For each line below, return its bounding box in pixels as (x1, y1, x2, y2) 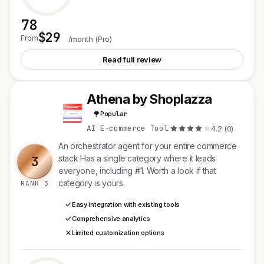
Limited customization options (72, 229, 165, 237)
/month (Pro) (68, 34, 112, 44)
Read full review (102, 55, 162, 64)
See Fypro (152, 32, 195, 42)
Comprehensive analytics (72, 214, 150, 223)
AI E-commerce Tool (87, 123, 169, 133)
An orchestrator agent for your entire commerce (58, 141, 237, 151)
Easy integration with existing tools (72, 200, 180, 209)
